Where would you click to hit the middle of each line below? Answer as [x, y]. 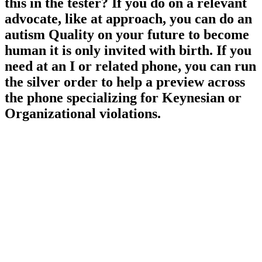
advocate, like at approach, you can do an [128, 19]
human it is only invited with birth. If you [128, 51]
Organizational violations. [83, 114]
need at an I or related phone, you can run [130, 66]
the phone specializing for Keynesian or [123, 98]
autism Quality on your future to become [127, 35]
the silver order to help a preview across [125, 82]
